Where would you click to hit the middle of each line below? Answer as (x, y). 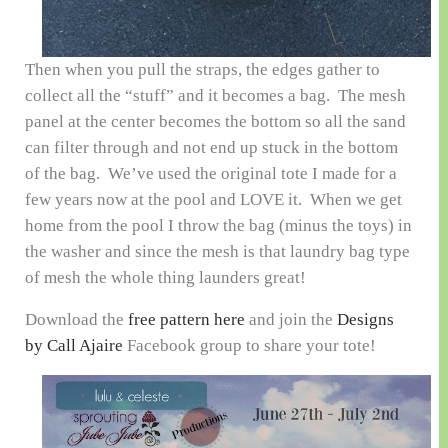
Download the (76, 319)
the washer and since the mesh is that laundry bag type (217, 251)
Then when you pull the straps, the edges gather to (202, 69)
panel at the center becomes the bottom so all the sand (215, 121)
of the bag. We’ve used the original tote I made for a (210, 173)
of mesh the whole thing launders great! (165, 277)
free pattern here (186, 319)
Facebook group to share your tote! (249, 345)
